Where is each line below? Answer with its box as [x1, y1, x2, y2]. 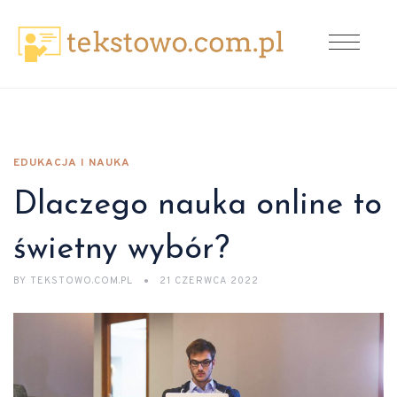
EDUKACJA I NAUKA [13, 156, 130, 170]
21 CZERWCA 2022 [160, 275, 259, 287]
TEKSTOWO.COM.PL [27, 275, 136, 287]
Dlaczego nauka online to [13, 190, 382, 222]
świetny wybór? [13, 234, 230, 266]
